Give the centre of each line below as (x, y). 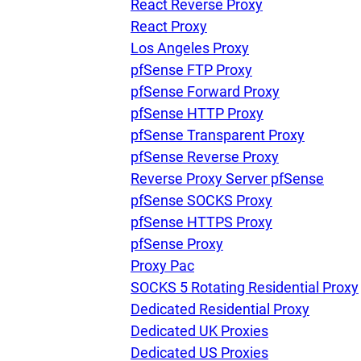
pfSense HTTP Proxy (197, 113)
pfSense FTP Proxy (191, 70)
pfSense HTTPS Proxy (201, 222)
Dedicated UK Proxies (199, 331)
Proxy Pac (162, 266)
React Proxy (169, 26)
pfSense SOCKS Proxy (201, 200)
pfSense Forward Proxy (205, 91)
